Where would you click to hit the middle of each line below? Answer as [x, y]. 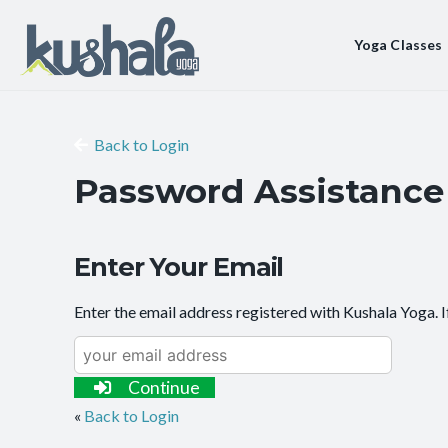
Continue [164, 387]
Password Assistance [259, 190]
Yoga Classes [398, 44]
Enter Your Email [179, 266]
